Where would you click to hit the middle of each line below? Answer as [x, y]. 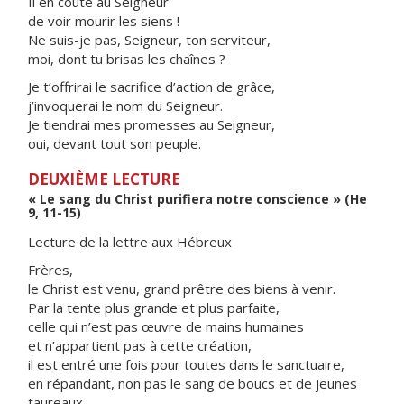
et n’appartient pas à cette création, [140, 345]
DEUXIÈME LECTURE [104, 179]
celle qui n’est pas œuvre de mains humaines [166, 326]
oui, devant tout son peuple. [115, 143]
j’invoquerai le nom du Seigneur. [125, 106]
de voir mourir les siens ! [104, 21]
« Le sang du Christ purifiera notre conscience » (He [197, 199]
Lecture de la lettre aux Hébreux [130, 242]
